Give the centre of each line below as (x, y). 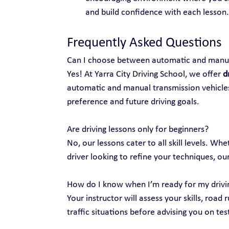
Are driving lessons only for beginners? (138, 129)
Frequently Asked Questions (144, 43)
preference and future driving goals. (133, 102)
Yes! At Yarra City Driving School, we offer (145, 74)
